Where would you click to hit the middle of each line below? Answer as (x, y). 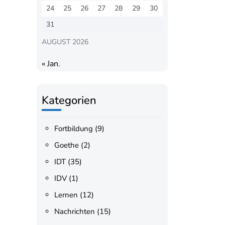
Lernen (66, 195)
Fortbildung (73, 129)
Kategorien (69, 100)
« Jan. (51, 64)
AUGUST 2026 (65, 42)
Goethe (66, 145)
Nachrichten (74, 211)
